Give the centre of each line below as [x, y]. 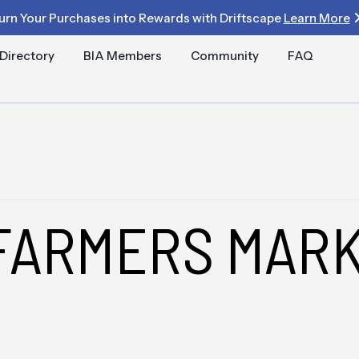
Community [225, 56]
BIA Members [123, 56]
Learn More [317, 18]
